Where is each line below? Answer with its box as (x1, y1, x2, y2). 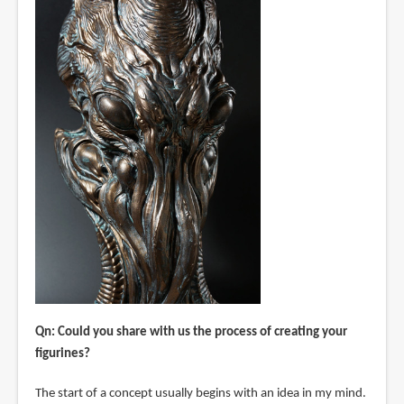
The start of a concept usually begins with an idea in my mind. (34, 386, 366, 400)
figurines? (34, 346, 90, 361)
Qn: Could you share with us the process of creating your (34, 325, 347, 339)
